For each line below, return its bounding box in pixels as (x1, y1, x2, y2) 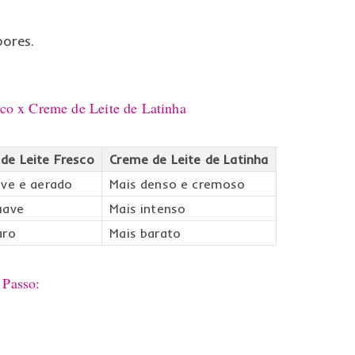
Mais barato (109, 224, 181, 241)
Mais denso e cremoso (109, 175, 246, 192)
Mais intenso (109, 200, 186, 216)
